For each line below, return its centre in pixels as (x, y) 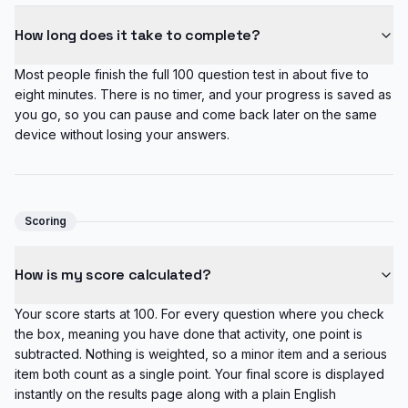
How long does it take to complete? (138, 35)
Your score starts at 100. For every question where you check (199, 314)
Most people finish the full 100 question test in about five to (192, 74)
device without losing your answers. (122, 134)
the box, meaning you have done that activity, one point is (189, 334)
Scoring (46, 221)
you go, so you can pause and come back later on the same (196, 114)
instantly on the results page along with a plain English (175, 394)
